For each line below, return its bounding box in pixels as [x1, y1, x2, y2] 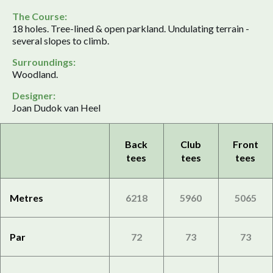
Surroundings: [12, 56, 76, 68]
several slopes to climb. [12, 35, 109, 47]
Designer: [12, 90, 55, 102]
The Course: [12, 10, 67, 23]
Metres [10, 191, 43, 204]
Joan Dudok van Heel [12, 102, 101, 114]
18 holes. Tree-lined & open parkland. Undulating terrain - [12, 23, 249, 35]
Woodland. [12, 68, 58, 80]
